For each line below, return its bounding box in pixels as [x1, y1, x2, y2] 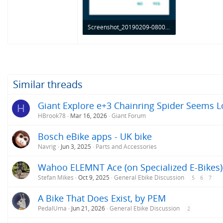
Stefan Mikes [38, 173, 74, 182]
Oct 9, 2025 [78, 173, 110, 182]
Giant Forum [111, 111, 146, 120]
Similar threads [13, 77, 83, 91]
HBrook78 [38, 111, 66, 120]
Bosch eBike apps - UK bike [38, 130, 152, 142]
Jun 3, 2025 [61, 142, 91, 151]
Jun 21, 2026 [71, 204, 105, 213]
